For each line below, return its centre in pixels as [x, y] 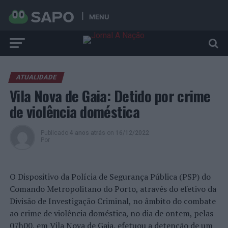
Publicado [54, 133]
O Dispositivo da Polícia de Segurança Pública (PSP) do [110, 177]
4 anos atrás [87, 133]
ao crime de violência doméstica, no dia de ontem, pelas [111, 213]
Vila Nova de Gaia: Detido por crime [110, 96]
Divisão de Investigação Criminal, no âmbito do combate [112, 201]
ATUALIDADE [36, 77]
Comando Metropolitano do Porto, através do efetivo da [113, 189]
